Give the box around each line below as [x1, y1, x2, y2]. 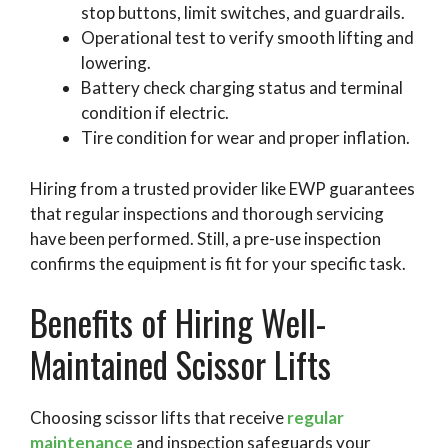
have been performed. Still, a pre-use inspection [30, 227, 381, 249]
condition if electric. [81, 102, 229, 124]
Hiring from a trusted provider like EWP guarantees [30, 177, 415, 199]
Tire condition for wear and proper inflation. [81, 127, 410, 149]
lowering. [81, 52, 151, 74]
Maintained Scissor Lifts [30, 338, 331, 391]
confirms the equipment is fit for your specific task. [30, 252, 406, 274]
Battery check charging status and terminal [81, 77, 403, 99]
